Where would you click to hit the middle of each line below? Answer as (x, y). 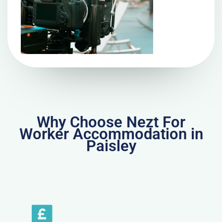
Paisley (111, 146)
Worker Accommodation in (111, 134)
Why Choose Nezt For (111, 122)
